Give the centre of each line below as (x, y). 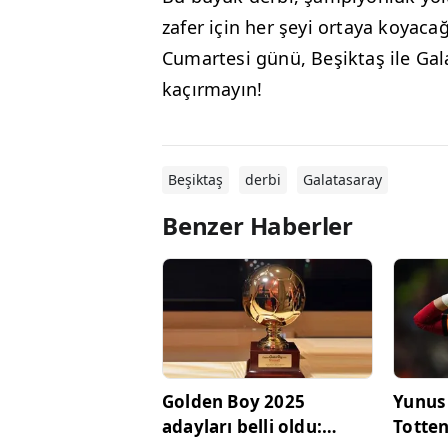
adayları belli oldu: (242, 426)
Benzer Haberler (257, 226)
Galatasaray (342, 180)
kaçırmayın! (212, 89)
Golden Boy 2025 (233, 401)
